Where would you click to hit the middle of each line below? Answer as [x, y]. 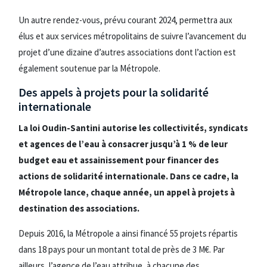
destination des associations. [79, 208]
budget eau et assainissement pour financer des [119, 160]
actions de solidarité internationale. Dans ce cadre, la [128, 176]
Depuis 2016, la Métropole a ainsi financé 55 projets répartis [128, 233]
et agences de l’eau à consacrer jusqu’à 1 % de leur [123, 144]
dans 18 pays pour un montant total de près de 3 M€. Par [122, 249]
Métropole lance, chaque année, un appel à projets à [127, 192]
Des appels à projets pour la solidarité [114, 92]
